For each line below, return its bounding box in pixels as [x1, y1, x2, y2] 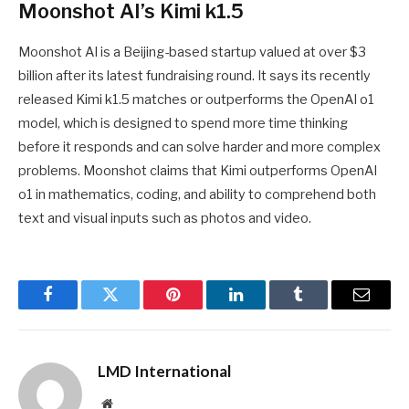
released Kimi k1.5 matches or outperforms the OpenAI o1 [18, 91, 374, 109]
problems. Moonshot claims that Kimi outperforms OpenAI [18, 163, 377, 180]
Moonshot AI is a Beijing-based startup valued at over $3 [18, 44, 366, 61]
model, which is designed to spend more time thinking [18, 115, 348, 132]
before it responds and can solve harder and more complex [18, 139, 381, 156]
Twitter [109, 299, 157, 317]
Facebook [46, 299, 110, 317]
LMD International [98, 362, 231, 382]
